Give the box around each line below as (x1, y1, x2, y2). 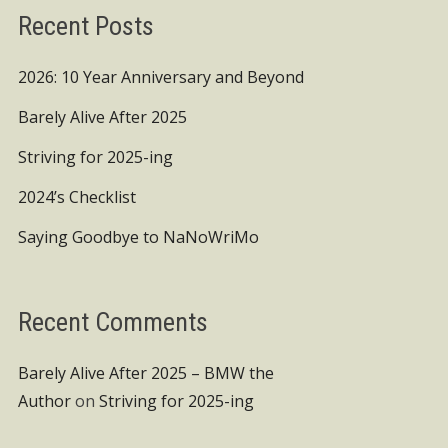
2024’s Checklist (18, 186, 136, 208)
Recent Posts (18, 11, 154, 41)
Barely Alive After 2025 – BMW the (18, 362, 274, 384)
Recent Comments (18, 307, 208, 337)
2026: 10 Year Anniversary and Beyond (18, 66, 304, 88)
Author (18, 390, 71, 412)
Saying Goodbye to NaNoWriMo (18, 226, 259, 248)
